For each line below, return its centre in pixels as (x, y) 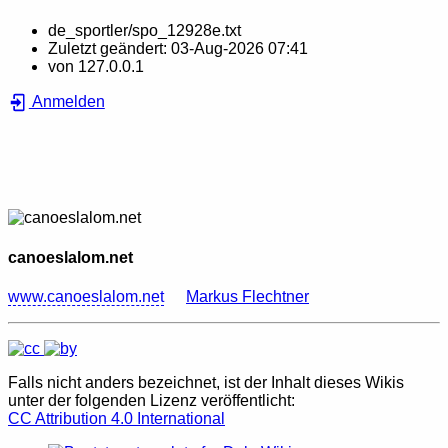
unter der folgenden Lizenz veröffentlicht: (151, 400)
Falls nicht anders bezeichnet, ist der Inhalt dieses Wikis (206, 382)
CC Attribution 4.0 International (116, 418)
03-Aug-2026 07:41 (239, 49)
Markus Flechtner (247, 296)
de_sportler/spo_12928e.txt (144, 31)
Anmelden (66, 102)
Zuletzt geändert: (109, 49)
